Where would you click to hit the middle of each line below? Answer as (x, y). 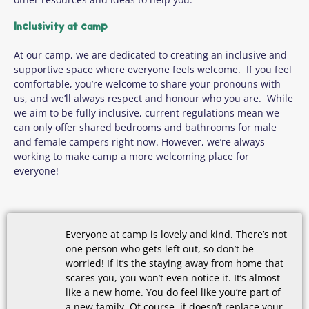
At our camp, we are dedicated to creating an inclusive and (150, 54)
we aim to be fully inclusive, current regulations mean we (147, 112)
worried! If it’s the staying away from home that (175, 263)
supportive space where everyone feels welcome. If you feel (153, 69)
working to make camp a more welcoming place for (131, 156)
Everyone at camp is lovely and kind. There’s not (176, 235)
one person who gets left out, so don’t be (160, 249)
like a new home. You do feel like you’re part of (173, 292)
